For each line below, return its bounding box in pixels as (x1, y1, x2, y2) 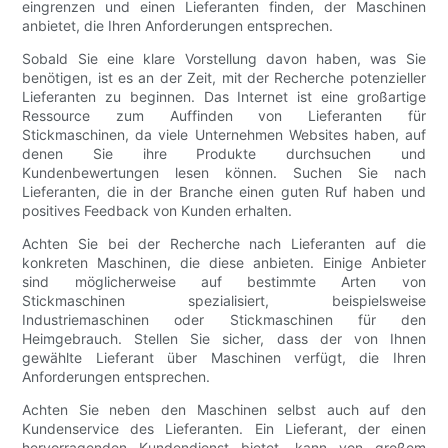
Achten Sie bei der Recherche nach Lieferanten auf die (22, 235, 426, 253)
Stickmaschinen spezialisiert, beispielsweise (22, 292, 426, 310)
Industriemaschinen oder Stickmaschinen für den (22, 311, 426, 329)
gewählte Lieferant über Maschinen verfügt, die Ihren (22, 349, 426, 367)
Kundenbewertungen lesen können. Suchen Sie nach (22, 164, 426, 182)
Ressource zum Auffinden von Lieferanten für (22, 107, 426, 125)
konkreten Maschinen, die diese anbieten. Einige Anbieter (22, 254, 426, 272)
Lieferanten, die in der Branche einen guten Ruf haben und (22, 183, 426, 201)
